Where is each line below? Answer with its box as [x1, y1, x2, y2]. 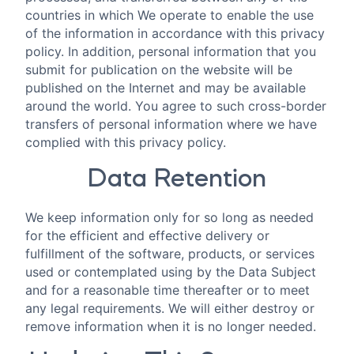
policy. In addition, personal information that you [25, 43, 316, 60]
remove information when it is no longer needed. [25, 318, 316, 334]
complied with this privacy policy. [25, 134, 226, 151]
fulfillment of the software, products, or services [25, 245, 314, 262]
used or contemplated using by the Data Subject [25, 263, 316, 280]
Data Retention [88, 165, 266, 193]
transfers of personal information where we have [25, 116, 317, 133]
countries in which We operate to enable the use [25, 7, 314, 24]
